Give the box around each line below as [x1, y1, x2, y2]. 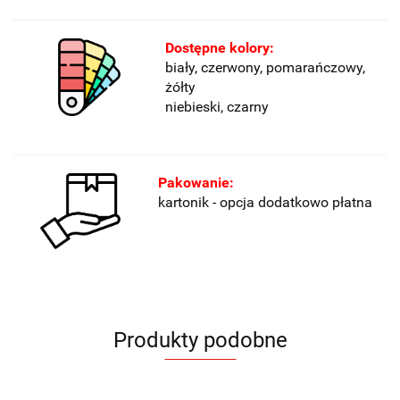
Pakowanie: [147, 173, 234, 191]
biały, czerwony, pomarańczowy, [165, 58, 365, 76]
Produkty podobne [112, 327, 287, 353]
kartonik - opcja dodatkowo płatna [147, 193, 372, 211]
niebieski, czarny [165, 97, 269, 115]
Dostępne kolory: [165, 38, 274, 56]
